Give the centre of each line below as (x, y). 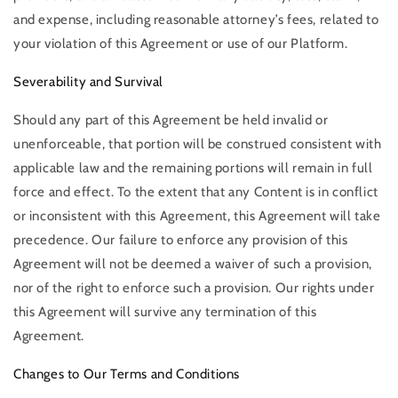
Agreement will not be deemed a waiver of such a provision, (193, 264)
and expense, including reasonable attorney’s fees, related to (196, 20)
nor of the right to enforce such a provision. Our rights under (194, 288)
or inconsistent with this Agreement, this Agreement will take (197, 216)
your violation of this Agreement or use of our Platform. (181, 44)
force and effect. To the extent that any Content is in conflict (196, 192)
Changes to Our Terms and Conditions (127, 374)
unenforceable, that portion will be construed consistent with (198, 144)
